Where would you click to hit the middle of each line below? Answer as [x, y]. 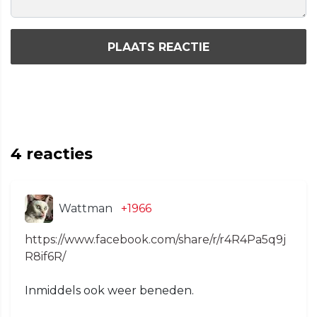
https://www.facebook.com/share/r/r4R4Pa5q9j [155, 240]
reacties [57, 154]
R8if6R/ [45, 257]
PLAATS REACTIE [158, 47]
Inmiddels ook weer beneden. [109, 291]
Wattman [86, 209]
